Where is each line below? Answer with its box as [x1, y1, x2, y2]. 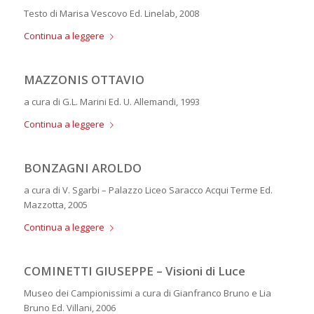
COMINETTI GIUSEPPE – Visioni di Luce [23, 263, 245, 280]
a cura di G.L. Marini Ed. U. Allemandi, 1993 [23, 95, 200, 109]
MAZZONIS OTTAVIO [23, 71, 144, 88]
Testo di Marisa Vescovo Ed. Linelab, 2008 [23, 6, 199, 20]
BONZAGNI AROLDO [23, 160, 142, 177]
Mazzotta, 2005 [23, 198, 88, 212]
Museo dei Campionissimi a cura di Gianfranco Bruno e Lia [23, 287, 271, 300]
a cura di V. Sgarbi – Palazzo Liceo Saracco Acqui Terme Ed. [23, 184, 273, 197]
